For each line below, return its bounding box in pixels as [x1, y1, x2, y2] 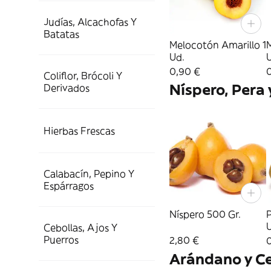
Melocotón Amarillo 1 [169, 39, 266, 51]
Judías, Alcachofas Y [44, 16, 137, 28]
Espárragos [44, 180, 94, 192]
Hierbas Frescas [44, 125, 115, 137]
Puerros [44, 233, 79, 246]
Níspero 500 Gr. [169, 208, 241, 221]
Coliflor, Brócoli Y [44, 70, 122, 82]
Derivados [44, 82, 90, 94]
